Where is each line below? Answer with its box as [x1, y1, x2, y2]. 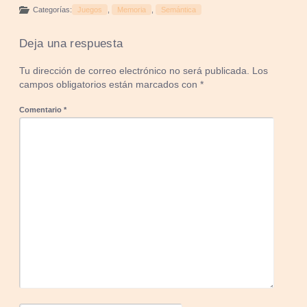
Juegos [77, 5, 103, 14]
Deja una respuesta [19, 36, 123, 50]
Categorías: [33, 5, 73, 14]
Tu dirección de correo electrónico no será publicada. [19, 65, 250, 76]
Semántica [161, 5, 197, 14]
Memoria [117, 5, 147, 14]
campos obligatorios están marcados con [19, 79, 201, 90]
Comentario [19, 105, 64, 114]
